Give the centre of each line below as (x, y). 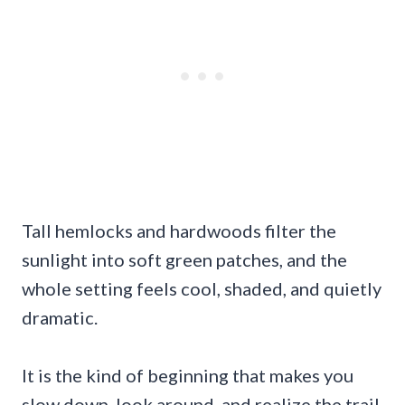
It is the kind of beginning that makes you (188, 376)
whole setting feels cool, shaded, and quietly (202, 289)
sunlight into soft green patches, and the (184, 260)
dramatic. (60, 318)
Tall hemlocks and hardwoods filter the (179, 231)
